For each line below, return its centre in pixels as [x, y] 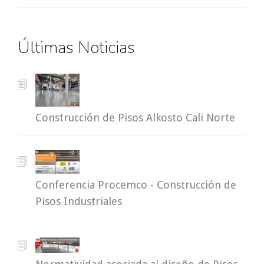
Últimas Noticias [76, 48]
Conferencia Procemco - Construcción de [136, 185]
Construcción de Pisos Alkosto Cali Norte [135, 118]
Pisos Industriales [79, 201]
